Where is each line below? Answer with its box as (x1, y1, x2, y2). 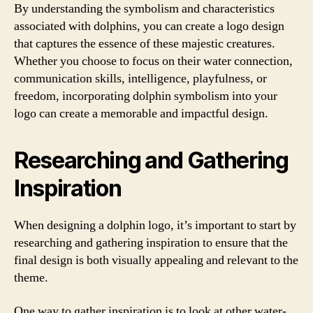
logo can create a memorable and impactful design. (14, 105, 268, 122)
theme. (14, 270, 48, 286)
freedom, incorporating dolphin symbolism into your (14, 88, 277, 104)
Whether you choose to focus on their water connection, (14, 53, 293, 69)
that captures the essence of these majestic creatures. (14, 36, 275, 52)
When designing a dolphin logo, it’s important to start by (14, 217, 296, 233)
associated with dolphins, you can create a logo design (14, 18, 284, 34)
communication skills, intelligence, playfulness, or (14, 71, 267, 87)
